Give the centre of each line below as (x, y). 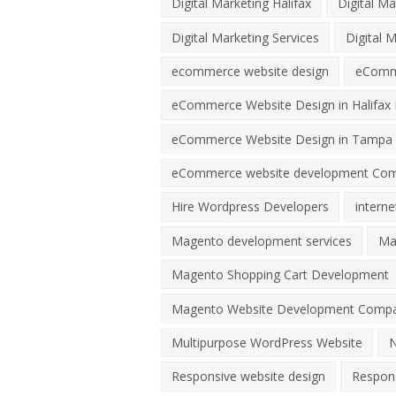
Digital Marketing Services (246, 37)
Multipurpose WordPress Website (267, 342)
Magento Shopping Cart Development (281, 275)
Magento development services (262, 240)
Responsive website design (249, 377)
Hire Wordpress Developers (251, 207)
